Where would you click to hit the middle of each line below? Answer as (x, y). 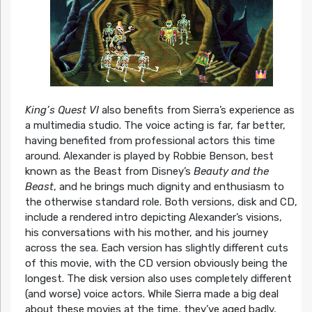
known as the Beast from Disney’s (108, 171)
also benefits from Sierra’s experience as (196, 110)
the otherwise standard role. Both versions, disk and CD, (161, 202)
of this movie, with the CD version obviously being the (156, 263)
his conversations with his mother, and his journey (146, 232)
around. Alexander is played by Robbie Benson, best (149, 156)
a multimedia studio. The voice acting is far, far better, (155, 125)
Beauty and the (229, 171)
